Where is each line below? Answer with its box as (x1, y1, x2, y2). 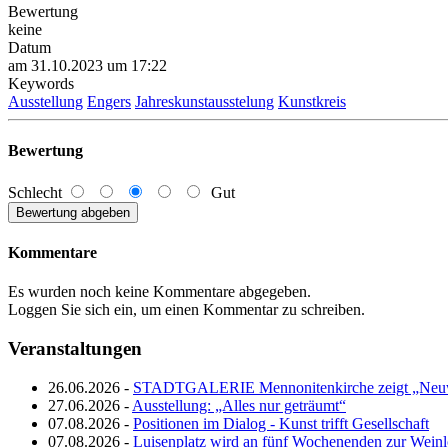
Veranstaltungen (8, 338, 142, 359)
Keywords (8, 75, 74, 93)
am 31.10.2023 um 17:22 (8, 57, 167, 75)
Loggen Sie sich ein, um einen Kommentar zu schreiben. (8, 301, 365, 319)
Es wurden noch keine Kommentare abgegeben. (8, 283, 311, 301)
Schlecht (8, 183, 66, 201)
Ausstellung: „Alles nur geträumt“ (132, 396, 346, 414)
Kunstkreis (278, 93, 346, 111)
